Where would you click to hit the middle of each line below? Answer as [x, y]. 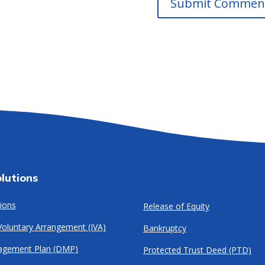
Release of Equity [177, 206]
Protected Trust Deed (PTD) [198, 250]
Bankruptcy [165, 228]
